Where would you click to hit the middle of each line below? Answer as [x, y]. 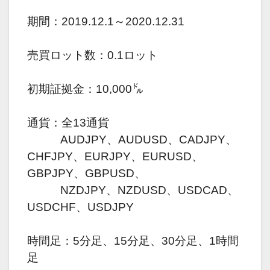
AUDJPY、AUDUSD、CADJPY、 [132, 139]
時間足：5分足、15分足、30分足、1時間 [133, 240]
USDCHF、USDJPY [80, 207]
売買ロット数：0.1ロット [93, 55]
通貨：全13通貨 [68, 122]
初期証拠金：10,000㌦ [85, 89]
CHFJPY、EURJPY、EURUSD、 [115, 156]
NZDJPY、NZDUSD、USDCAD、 [133, 190]
